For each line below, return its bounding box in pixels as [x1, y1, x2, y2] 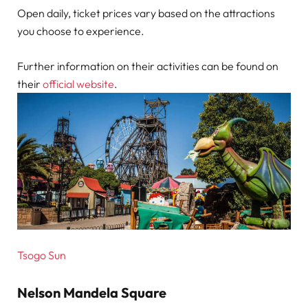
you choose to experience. [17, 24, 144, 38]
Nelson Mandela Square [17, 283, 166, 301]
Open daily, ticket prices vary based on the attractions [17, 6, 275, 21]
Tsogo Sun [17, 247, 66, 262]
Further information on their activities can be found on [17, 58, 278, 73]
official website [43, 76, 114, 91]
